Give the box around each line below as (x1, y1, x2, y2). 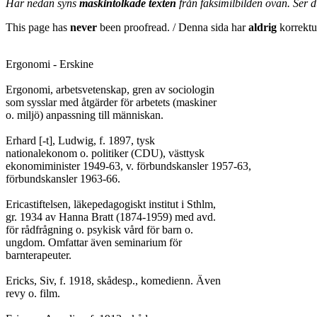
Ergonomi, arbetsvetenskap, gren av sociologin (6, 83, 214, 96)
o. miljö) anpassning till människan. (6, 109, 163, 121)
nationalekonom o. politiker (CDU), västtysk (6, 147, 204, 159)
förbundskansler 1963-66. (6, 173, 120, 185)
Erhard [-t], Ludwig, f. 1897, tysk (6, 134, 155, 146)
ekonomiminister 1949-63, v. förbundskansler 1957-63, (6, 160, 251, 172)
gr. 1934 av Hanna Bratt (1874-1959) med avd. (6, 211, 216, 223)
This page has (6, 21, 70, 33)
